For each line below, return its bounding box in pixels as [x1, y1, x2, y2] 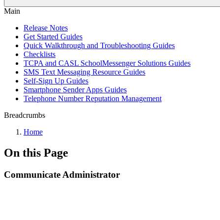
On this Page [4, 146, 68, 159]
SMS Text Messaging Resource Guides [24, 68, 145, 76]
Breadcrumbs [4, 111, 45, 119]
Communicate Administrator [4, 169, 120, 180]
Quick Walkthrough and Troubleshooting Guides [24, 41, 175, 50]
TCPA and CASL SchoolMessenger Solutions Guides [24, 59, 191, 67]
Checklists [24, 50, 55, 58]
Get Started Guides [24, 32, 82, 41]
